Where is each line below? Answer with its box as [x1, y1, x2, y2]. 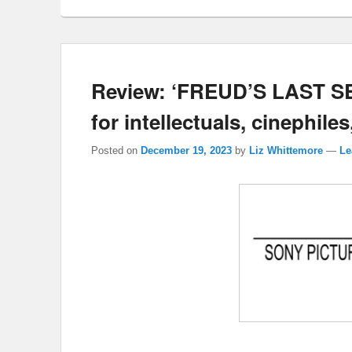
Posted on [91, 145, 141, 157]
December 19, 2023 [141, 145, 232, 157]
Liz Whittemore [249, 145, 323, 157]
